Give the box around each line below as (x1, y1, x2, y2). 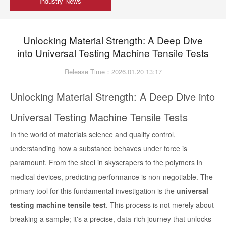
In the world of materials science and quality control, (10, 129, 176, 140)
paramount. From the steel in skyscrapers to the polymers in (10, 157, 202, 168)
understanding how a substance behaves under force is (10, 143, 187, 154)
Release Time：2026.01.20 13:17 (64, 67, 162, 77)
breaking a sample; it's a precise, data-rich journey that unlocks (10, 214, 211, 224)
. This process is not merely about (106, 200, 214, 210)
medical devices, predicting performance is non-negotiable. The (10, 172, 213, 182)
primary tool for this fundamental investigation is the (10, 186, 177, 196)
